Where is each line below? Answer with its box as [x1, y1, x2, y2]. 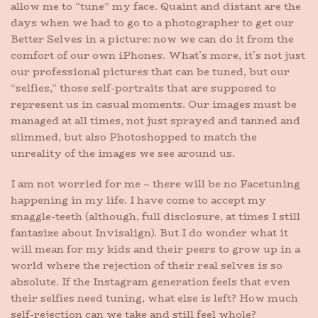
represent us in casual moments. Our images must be [11, 97, 297, 112]
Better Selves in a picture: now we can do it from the [11, 31, 294, 47]
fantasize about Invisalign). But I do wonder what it [11, 225, 288, 241]
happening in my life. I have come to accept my [11, 192, 266, 208]
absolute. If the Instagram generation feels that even [11, 274, 290, 290]
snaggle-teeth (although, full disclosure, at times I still [11, 209, 300, 224]
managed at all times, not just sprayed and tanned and [11, 113, 300, 128]
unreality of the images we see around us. [11, 146, 235, 161]
